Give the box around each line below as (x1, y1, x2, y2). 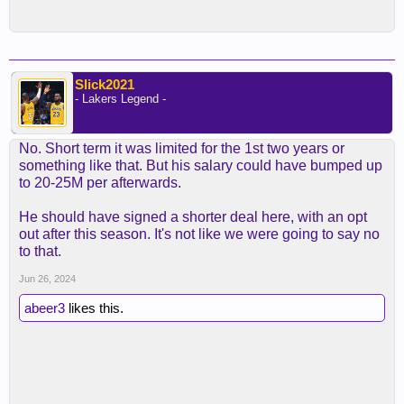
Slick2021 (75, 76, 134, 92)
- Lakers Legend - (75, 91, 166, 106)
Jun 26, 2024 (19, 272, 76, 284)
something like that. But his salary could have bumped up (19, 157, 382, 173)
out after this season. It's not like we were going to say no (19, 225, 380, 242)
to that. (19, 243, 61, 259)
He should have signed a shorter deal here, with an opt (19, 208, 367, 225)
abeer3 (24, 299, 65, 316)
